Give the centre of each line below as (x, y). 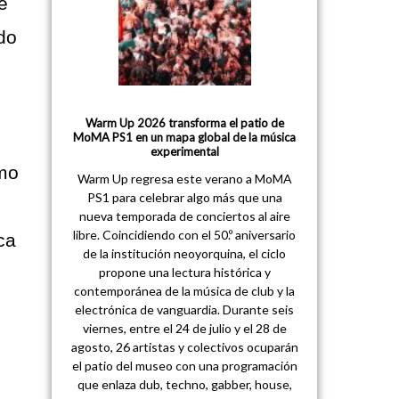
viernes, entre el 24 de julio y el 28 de (184, 329)
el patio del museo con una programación (184, 366)
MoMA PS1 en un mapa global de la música (185, 138)
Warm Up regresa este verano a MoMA (184, 179)
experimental (184, 152)
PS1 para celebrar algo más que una (184, 198)
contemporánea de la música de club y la (185, 291)
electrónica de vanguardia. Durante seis (185, 310)
